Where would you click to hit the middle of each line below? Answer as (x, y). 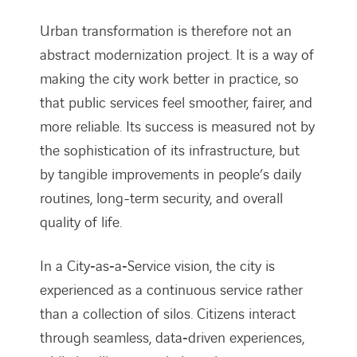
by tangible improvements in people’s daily (171, 175)
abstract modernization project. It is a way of (177, 55)
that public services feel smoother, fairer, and (176, 103)
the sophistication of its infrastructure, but (170, 151)
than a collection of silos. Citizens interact (168, 314)
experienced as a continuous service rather (171, 290)
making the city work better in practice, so (169, 79)
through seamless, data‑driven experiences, (172, 338)
